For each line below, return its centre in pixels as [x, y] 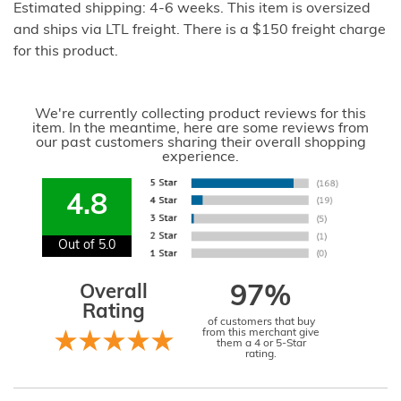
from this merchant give [261, 333]
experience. [200, 157]
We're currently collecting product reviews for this [200, 114]
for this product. [66, 51]
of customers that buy [261, 322]
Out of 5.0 [87, 245]
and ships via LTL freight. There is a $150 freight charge [200, 30]
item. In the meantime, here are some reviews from [200, 128]
